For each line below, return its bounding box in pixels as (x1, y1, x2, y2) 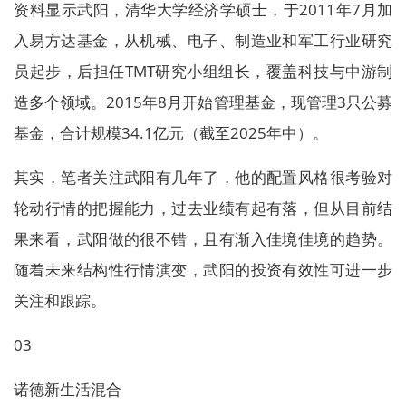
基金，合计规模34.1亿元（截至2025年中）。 (14, 122, 328, 143)
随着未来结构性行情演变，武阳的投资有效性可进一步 (14, 259, 392, 280)
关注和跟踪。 (14, 290, 106, 311)
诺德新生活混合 (14, 379, 121, 400)
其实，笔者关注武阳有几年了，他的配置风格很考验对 (14, 167, 392, 188)
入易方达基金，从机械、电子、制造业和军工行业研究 (14, 30, 392, 51)
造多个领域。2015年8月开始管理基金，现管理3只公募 (14, 92, 392, 112)
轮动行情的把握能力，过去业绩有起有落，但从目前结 (14, 198, 392, 218)
